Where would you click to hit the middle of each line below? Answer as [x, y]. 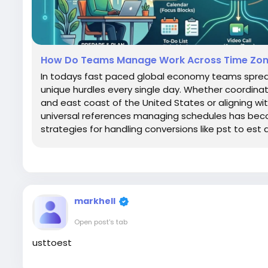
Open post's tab [101, 222]
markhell [95, 201]
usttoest [52, 243]
